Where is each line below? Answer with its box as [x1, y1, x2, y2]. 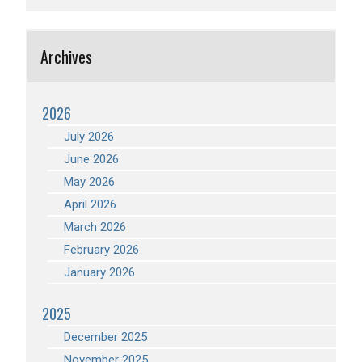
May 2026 [64, 175, 115, 189]
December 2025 [64, 330, 147, 344]
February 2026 [64, 242, 139, 257]
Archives [40, 44, 92, 69]
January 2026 [64, 265, 135, 280]
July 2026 [64, 129, 114, 144]
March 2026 [64, 220, 126, 234]
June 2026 [64, 152, 119, 166]
